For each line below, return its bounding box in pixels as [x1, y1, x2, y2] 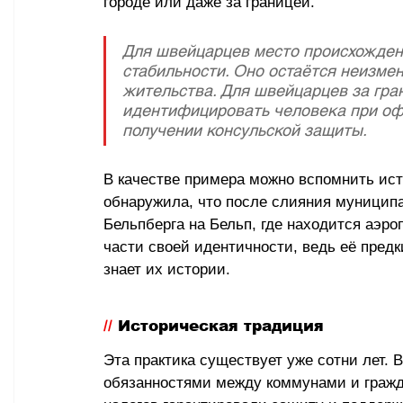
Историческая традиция [118, 317, 324, 335]
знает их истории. [103, 260, 230, 278]
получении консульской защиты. [122, 120, 367, 139]
